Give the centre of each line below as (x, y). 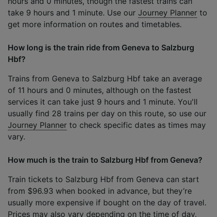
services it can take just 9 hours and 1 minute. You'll (103, 101)
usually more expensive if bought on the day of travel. (107, 202)
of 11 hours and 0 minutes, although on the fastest (100, 90)
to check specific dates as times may (136, 125)
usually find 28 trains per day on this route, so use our (107, 113)
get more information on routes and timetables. (95, 24)
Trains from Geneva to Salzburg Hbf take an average (105, 78)
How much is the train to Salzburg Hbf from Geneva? (105, 160)
